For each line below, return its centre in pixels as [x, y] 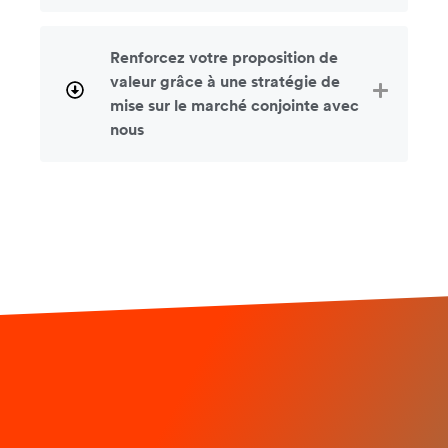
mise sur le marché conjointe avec [234, 105]
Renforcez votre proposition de [224, 57]
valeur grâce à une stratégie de [225, 81]
